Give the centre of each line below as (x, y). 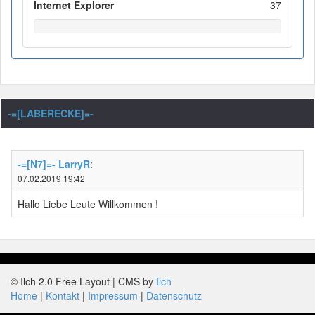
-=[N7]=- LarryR (54, 164)
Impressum (113, 296)
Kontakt (63, 296)
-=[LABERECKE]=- (51, 114)
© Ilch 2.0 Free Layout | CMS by (83, 282)
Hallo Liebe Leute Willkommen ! (88, 204)
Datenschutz (174, 296)
